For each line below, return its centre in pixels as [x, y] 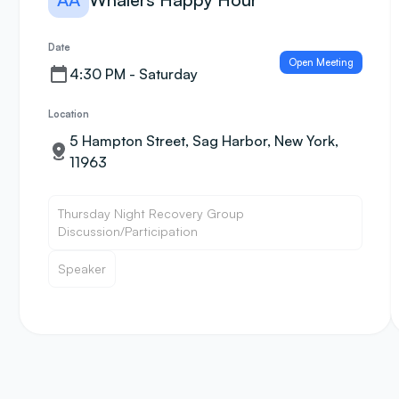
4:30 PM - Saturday [134, 74]
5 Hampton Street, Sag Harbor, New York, [204, 141]
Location [69, 114]
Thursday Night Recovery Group [151, 213]
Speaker [82, 269]
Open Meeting [321, 62]
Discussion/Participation [128, 231]
